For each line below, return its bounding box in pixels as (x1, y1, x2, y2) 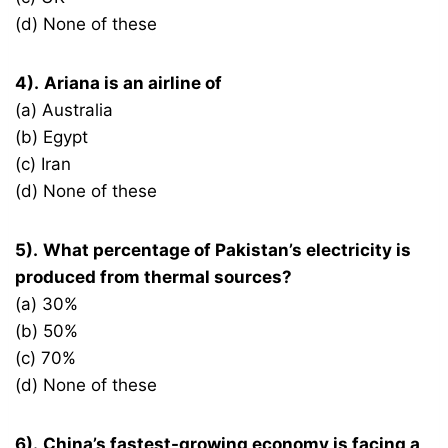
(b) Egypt (15, 127, 89, 148)
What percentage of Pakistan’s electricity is (43, 240, 412, 261)
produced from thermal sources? (15, 267, 293, 288)
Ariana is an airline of (44, 73, 223, 94)
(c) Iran (15, 154, 72, 175)
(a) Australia (15, 100, 114, 121)
